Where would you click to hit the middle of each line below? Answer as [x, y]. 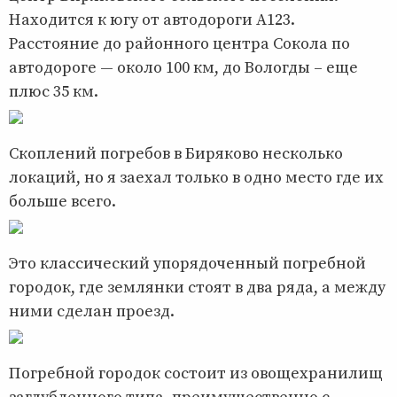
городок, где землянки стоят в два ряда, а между [197, 287]
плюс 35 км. [54, 91]
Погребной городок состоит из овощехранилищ [196, 373]
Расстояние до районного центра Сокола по [179, 43]
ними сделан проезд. [92, 311]
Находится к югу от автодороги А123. [152, 19]
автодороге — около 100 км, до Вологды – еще [183, 67]
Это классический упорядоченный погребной [187, 263]
